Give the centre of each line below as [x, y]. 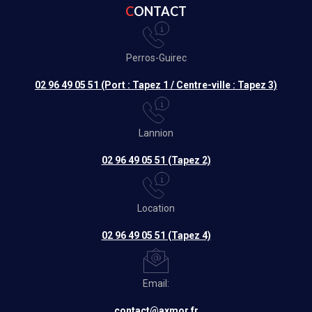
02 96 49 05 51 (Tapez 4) [156, 236]
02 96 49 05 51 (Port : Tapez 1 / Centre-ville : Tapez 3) [156, 85]
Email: [156, 284]
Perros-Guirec [156, 58]
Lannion [156, 133]
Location [156, 209]
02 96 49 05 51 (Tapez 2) [156, 161]
